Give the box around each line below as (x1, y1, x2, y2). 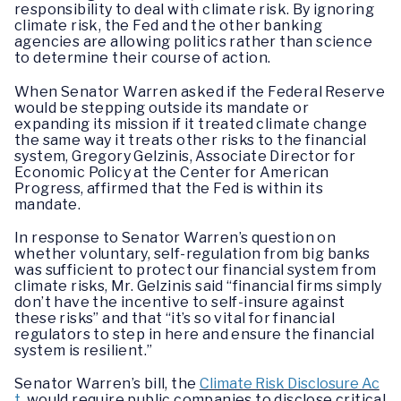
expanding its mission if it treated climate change (14, 115, 367, 132)
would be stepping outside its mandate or (14, 98, 309, 116)
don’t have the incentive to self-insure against (14, 293, 346, 311)
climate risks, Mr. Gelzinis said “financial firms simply (14, 277, 382, 294)
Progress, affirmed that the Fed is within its (14, 179, 323, 197)
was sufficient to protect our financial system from (14, 260, 377, 278)
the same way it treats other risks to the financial (14, 131, 367, 149)
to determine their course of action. (14, 49, 271, 67)
